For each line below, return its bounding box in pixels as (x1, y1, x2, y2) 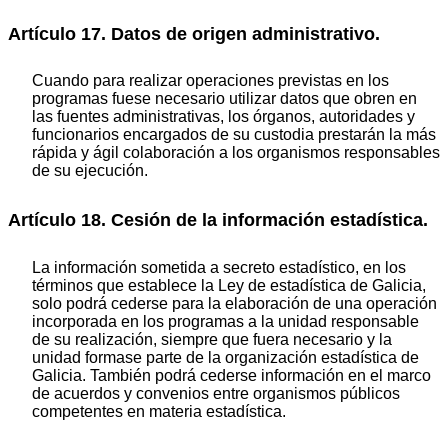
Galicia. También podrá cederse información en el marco (32, 366, 431, 384)
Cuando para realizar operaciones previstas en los (32, 72, 389, 90)
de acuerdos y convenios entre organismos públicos (32, 384, 400, 402)
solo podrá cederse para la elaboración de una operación (32, 294, 437, 312)
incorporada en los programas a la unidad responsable (32, 312, 419, 330)
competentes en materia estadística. (32, 402, 286, 420)
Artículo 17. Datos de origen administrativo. (8, 23, 380, 44)
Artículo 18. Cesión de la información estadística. (8, 210, 428, 231)
